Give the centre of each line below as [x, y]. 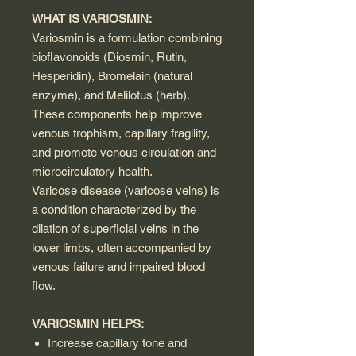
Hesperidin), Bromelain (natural [112, 76]
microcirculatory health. [92, 171]
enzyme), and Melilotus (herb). [110, 95]
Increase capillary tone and [117, 343]
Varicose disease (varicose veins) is [126, 190]
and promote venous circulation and [124, 152]
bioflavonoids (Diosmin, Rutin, [109, 57]
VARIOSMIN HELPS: [88, 324]
